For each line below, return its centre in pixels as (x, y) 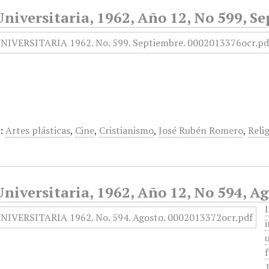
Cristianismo (127, 130)
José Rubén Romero (201, 130)
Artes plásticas (38, 130)
